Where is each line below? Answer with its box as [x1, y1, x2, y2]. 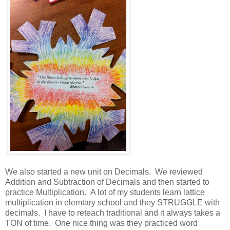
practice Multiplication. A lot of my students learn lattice [5, 188, 205, 197]
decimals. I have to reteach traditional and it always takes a [5, 208, 220, 218]
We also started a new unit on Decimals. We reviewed [5, 167, 203, 177]
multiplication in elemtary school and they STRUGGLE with [5, 198, 220, 207]
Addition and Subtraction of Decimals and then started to [5, 178, 209, 187]
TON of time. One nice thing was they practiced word [5, 219, 198, 228]
